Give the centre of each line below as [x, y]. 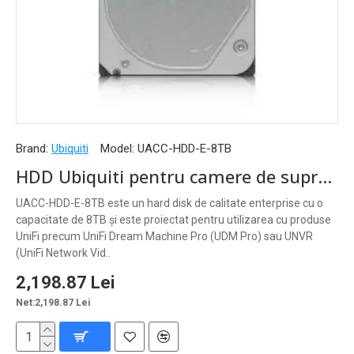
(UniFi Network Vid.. [63, 253]
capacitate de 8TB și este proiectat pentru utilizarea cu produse [173, 220]
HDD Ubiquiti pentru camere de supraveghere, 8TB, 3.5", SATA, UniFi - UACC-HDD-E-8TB [325, 176]
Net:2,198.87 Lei [53, 303]
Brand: [32, 149]
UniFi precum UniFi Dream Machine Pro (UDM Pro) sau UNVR [164, 236]
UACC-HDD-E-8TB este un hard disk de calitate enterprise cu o [169, 203]
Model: [117, 149]
